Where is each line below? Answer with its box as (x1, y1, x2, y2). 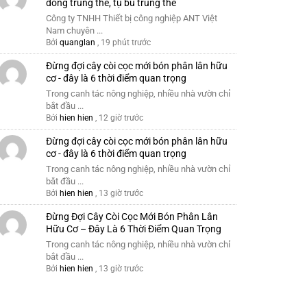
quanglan (59, 37, 95, 47)
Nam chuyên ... (45, 25, 103, 36)
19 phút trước (100, 37, 151, 47)
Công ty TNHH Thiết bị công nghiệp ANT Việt (45, 12, 217, 23)
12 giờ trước (98, 112, 143, 123)
